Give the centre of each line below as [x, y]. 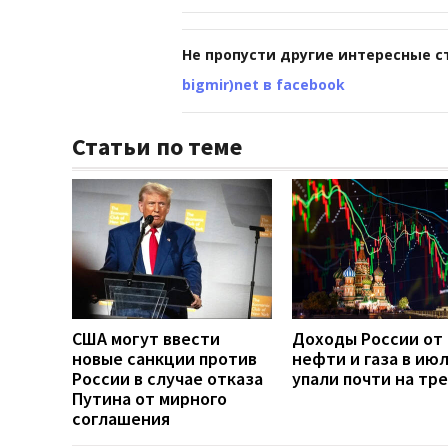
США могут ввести [146, 338]
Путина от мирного [149, 398]
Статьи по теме [157, 146]
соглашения [121, 418]
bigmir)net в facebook [263, 84]
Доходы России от [367, 338]
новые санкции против [164, 358]
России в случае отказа [167, 378]
